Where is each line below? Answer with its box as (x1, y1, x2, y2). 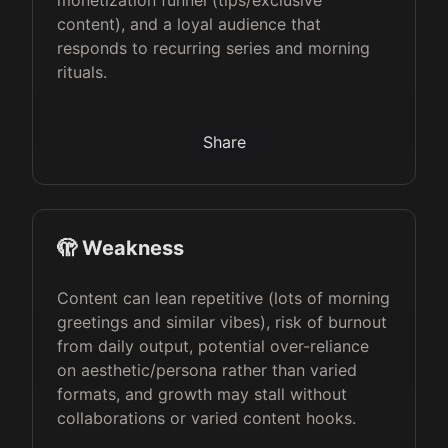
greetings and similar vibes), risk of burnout (57, 312, 387, 332)
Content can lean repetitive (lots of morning (57, 288, 390, 308)
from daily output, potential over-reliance (57, 336, 369, 356)
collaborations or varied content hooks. (57, 408, 356, 428)
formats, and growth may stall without (57, 384, 347, 404)
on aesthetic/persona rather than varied (57, 360, 357, 380)
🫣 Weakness (57, 236, 184, 260)
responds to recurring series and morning (57, 38, 370, 58)
